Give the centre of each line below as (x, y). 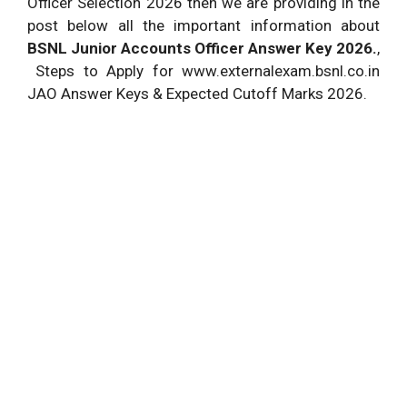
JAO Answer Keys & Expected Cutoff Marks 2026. (197, 93)
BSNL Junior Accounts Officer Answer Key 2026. (202, 48)
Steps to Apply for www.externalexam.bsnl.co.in (203, 70)
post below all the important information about (203, 25)
